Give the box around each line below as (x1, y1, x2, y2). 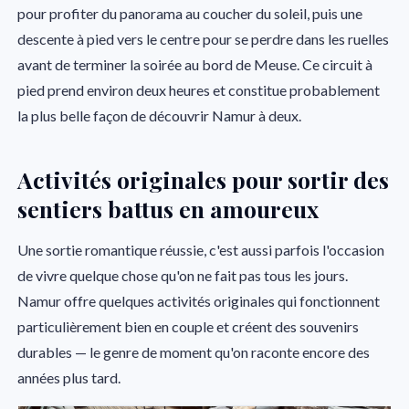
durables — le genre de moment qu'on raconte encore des (17, 342, 371, 361)
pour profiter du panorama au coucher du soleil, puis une (17, 5, 363, 23)
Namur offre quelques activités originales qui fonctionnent (17, 291, 381, 309)
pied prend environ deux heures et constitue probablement (17, 81, 381, 100)
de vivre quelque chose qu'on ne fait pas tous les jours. (17, 266, 349, 284)
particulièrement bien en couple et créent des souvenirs (17, 317, 360, 335)
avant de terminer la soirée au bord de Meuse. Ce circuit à (17, 56, 373, 74)
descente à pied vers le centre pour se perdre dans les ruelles (17, 30, 390, 48)
